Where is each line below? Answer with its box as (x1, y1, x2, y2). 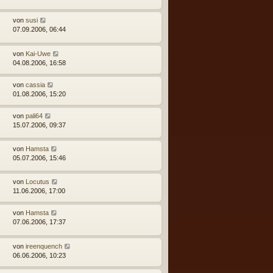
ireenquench (26, 242, 62, 250)
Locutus (26, 178, 49, 186)
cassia (26, 80, 45, 88)
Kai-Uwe (26, 49, 51, 57)
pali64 (26, 112, 43, 119)
